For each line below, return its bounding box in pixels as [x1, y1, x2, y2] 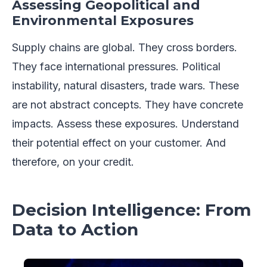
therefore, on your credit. [12, 155, 134, 168]
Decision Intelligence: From [12, 199, 251, 220]
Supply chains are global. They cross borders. [12, 41, 237, 54]
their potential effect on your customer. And [12, 136, 226, 149]
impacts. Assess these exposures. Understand [12, 117, 239, 130]
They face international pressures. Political [12, 60, 221, 73]
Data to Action [12, 219, 138, 240]
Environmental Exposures [12, 12, 194, 29]
